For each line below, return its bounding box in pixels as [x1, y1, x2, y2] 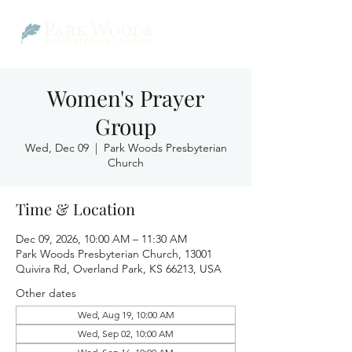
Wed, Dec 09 [24, 141, 89, 155]
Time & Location [16, 198, 135, 219]
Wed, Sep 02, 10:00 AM [78, 328, 174, 339]
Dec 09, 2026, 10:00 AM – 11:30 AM [16, 232, 187, 246]
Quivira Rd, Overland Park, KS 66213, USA [16, 262, 222, 276]
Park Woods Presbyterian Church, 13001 [16, 247, 212, 261]
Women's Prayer [47, 83, 204, 112]
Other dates [16, 286, 76, 300]
